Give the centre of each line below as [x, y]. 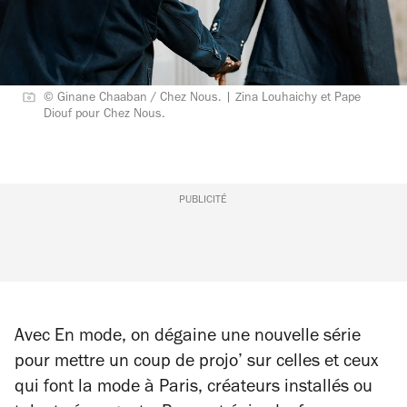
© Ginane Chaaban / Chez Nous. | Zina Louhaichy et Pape [202, 99]
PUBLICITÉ [203, 201]
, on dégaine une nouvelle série [241, 338]
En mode [88, 338]
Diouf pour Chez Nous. [104, 115]
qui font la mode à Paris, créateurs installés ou [194, 389]
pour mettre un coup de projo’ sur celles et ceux [196, 363]
